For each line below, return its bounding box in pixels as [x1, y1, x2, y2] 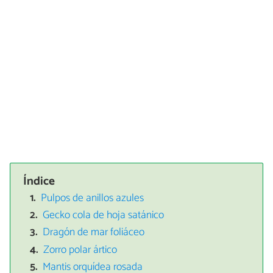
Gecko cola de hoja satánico [43, 206, 165, 224]
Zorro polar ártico [43, 241, 118, 259]
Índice [23, 171, 55, 191]
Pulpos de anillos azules [41, 189, 144, 207]
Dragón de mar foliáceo [43, 224, 145, 242]
